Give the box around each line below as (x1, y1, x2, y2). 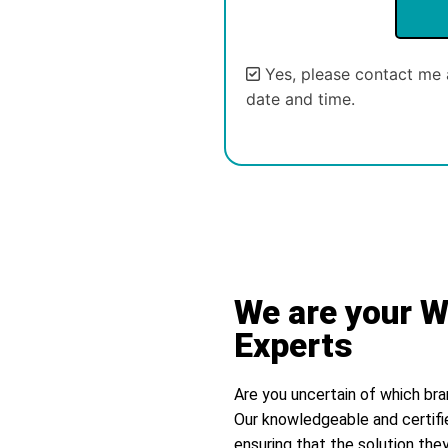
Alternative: (246, 136, 332, 157)
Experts (234, 325, 353, 365)
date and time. (246, 88, 355, 109)
